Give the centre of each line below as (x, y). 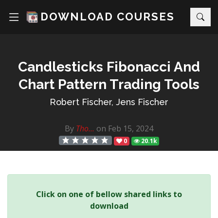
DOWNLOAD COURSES (108, 17)
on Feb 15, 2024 (124, 128)
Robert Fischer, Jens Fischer (109, 102)
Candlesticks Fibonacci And (109, 67)
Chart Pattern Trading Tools (109, 84)
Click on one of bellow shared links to (109, 194)
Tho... (85, 128)
